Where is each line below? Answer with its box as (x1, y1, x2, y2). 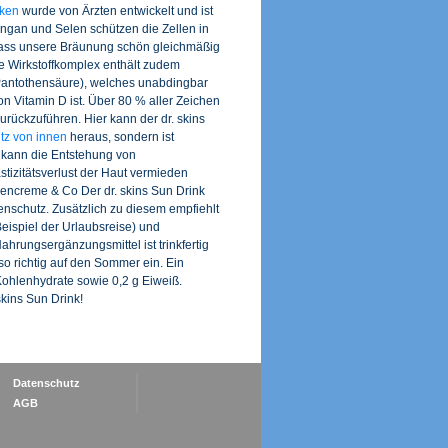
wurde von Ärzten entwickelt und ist (18, 4, 213, 19)
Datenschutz (12, 377, 80, 390)
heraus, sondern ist (66, 130, 174, 145)
